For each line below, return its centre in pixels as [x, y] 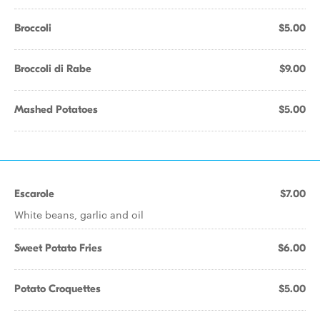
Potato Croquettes [57, 289]
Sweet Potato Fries [58, 248]
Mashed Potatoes [56, 109]
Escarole [34, 194]
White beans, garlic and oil [79, 214]
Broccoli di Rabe [53, 69]
